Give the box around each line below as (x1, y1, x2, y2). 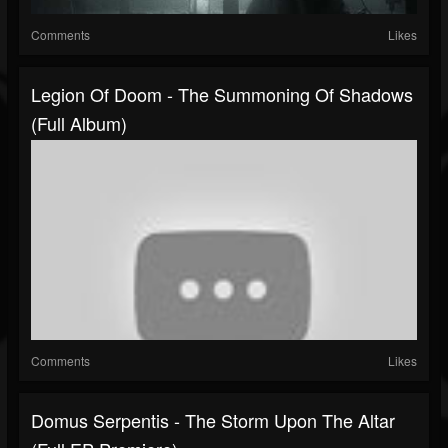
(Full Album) (31, 110, 127, 137)
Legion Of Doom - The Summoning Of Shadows (31, 81, 413, 108)
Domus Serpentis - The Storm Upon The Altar (31, 407, 395, 434)
